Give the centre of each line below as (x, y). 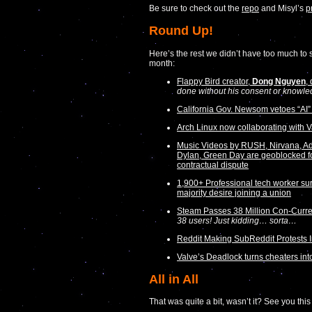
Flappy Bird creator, (214, 81)
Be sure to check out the (195, 8)
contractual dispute (213, 165)
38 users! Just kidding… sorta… (237, 220)
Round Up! (181, 30)
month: (162, 63)
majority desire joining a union (234, 193)
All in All (174, 279)
